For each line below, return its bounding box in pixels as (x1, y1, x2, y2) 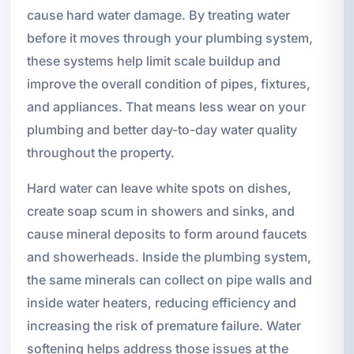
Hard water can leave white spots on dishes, (26, 179, 292, 196)
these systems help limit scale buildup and (26, 52, 281, 69)
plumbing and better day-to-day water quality (26, 121, 297, 137)
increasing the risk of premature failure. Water (26, 317, 301, 333)
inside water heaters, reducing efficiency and (26, 294, 296, 311)
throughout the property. (26, 144, 175, 160)
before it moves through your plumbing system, (26, 29, 313, 46)
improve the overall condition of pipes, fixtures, (26, 75, 311, 92)
